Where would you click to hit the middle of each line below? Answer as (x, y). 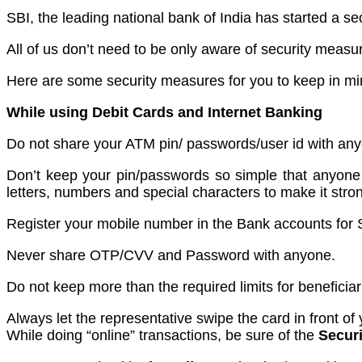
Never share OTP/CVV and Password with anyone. (171, 255)
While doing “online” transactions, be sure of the (162, 335)
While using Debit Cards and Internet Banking (164, 112)
